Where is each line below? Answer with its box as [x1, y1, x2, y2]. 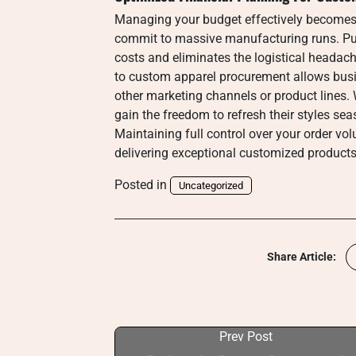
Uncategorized [179, 180, 243, 192]
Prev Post [219, 329, 273, 344]
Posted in [114, 177, 170, 192]
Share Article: [267, 250, 336, 263]
